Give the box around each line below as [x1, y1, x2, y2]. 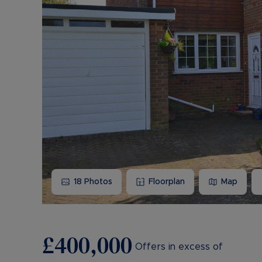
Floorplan [149, 177, 185, 186]
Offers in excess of [135, 242, 223, 251]
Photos [82, 177, 112, 186]
